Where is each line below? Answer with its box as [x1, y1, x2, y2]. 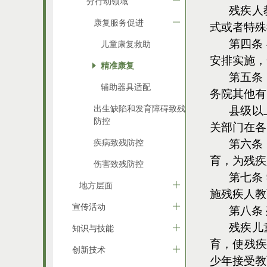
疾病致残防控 [94, 137, 144, 147]
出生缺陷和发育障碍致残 [94, 103, 185, 113]
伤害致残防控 [94, 159, 144, 169]
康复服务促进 [94, 17, 144, 27]
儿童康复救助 [101, 39, 151, 49]
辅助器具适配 [101, 82, 151, 92]
